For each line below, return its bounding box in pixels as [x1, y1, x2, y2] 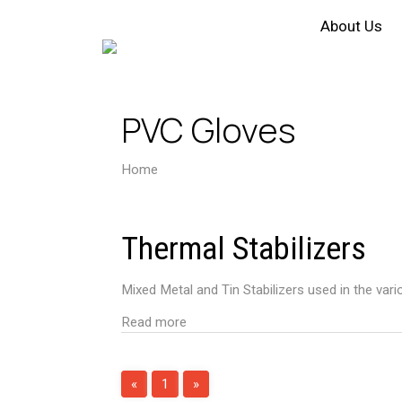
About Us [319, 17, 382, 36]
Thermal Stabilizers [121, 230, 367, 268]
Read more [121, 313, 188, 330]
